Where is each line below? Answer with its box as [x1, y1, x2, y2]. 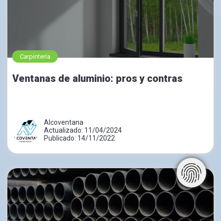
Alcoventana [44, 118, 83, 126]
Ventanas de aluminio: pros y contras [12, 72, 183, 84]
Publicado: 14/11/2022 [44, 134, 115, 142]
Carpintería [20, 52, 50, 60]
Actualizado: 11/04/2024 [44, 126, 122, 134]
